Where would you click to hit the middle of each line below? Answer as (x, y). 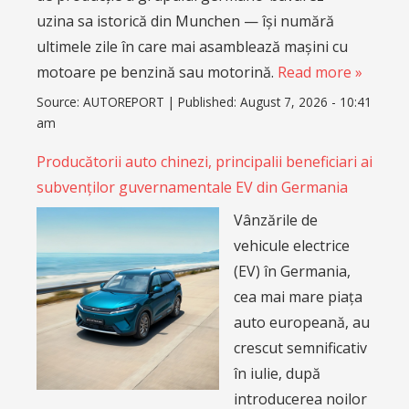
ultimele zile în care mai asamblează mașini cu (192, 47)
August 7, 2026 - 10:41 (306, 101)
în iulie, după (277, 373)
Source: (60, 101)
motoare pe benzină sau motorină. (157, 73)
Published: (209, 101)
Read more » (320, 73)
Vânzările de (276, 220)
